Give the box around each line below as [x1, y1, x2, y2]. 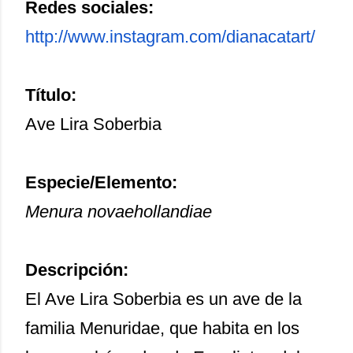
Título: [25, 85, 76, 105]
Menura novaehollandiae [25, 202, 212, 221]
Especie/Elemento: [25, 173, 177, 192]
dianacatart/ [226, 27, 315, 46]
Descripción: [25, 260, 128, 280]
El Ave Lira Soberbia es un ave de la [25, 289, 302, 309]
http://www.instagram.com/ [25, 27, 226, 46]
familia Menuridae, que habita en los [25, 318, 299, 338]
